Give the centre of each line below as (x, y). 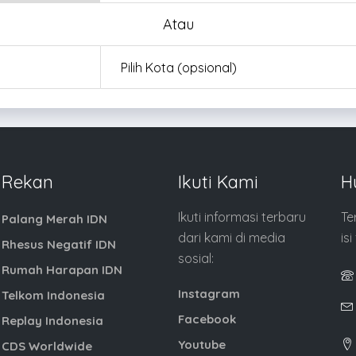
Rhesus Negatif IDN (59, 244)
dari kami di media (232, 237)
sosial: (196, 258)
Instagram (209, 293)
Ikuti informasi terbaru (242, 217)
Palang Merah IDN (54, 219)
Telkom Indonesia (53, 295)
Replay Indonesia (52, 320)
